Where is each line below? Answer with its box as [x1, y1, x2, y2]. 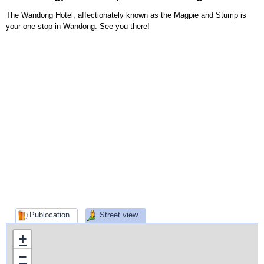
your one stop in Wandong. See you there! [6, 21, 150, 31]
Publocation [29, 210, 70, 219]
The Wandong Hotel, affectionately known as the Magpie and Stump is [6, 10, 246, 19]
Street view [100, 210, 138, 219]
